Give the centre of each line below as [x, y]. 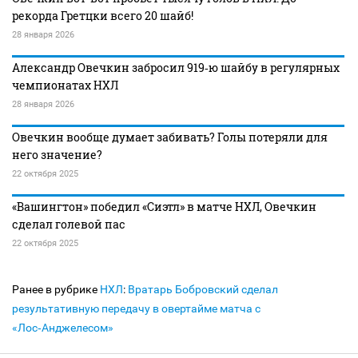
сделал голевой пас [69, 224]
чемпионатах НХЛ [65, 85]
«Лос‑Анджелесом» [63, 328]
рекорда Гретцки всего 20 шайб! [103, 16]
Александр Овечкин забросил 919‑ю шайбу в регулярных [176, 68]
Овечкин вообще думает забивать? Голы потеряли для [170, 137]
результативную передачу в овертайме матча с [136, 308]
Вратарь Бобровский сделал [203, 289]
